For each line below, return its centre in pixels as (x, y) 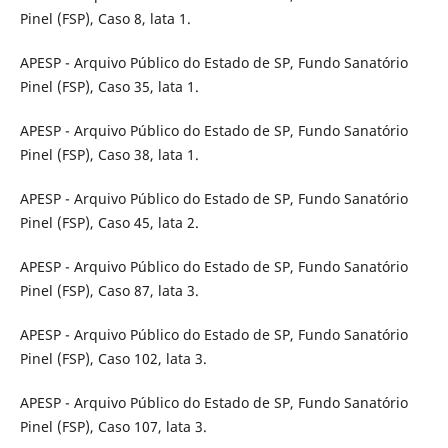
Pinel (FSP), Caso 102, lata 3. (113, 358)
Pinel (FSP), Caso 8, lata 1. (105, 18)
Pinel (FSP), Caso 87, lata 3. (109, 290)
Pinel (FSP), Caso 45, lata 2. (109, 222)
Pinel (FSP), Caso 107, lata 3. (113, 426)
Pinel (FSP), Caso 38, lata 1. (109, 154)
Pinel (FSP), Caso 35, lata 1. (109, 86)
